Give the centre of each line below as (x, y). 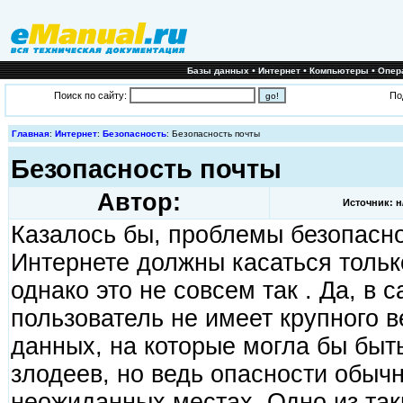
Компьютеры (339, 71)
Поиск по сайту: (91, 95)
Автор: (139, 202)
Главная (30, 134)
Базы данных (218, 71)
